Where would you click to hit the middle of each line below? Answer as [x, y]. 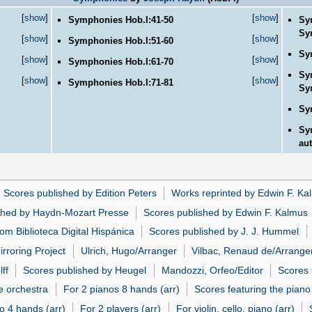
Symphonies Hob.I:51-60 [121, 41]
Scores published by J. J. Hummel [224, 232]
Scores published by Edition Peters [80, 193]
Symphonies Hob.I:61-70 [121, 62]
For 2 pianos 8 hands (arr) [121, 289]
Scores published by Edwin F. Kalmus [226, 212]
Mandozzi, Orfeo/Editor [212, 270]
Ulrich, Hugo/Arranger [128, 251]
